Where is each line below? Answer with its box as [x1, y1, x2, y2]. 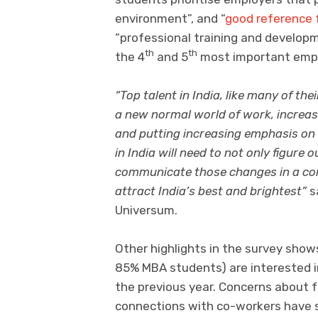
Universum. [115, 202, 177, 217]
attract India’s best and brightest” [115, 183, 309, 198]
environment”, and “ [115, 11, 225, 26]
